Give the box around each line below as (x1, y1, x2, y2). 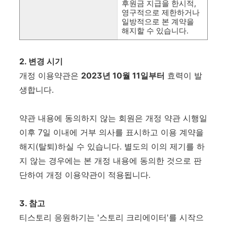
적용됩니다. (108, 170, 150, 180)
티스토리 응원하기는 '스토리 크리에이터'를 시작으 (19, 212, 204, 222)
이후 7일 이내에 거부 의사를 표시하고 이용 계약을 (19, 127, 204, 137)
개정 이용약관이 (46, 170, 105, 180)
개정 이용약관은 (19, 70, 79, 81)
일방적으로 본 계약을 (122, 17, 194, 26)
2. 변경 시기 (19, 56, 63, 66)
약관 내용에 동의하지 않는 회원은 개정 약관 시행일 (19, 113, 207, 123)
